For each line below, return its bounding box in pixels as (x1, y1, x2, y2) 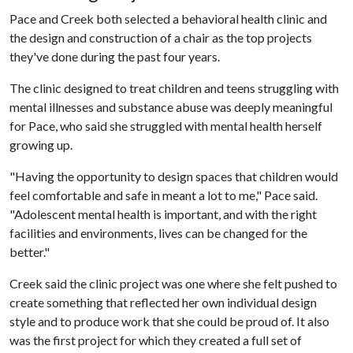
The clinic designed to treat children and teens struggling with (9, 80, 339, 95)
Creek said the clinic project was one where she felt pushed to (9, 275, 337, 291)
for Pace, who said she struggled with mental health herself (9, 117, 322, 133)
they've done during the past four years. (9, 48, 220, 64)
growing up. (9, 136, 72, 152)
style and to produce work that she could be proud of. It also (9, 313, 329, 329)
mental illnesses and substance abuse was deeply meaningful (9, 98, 333, 114)
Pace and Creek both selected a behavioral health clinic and (9, 10, 327, 26)
